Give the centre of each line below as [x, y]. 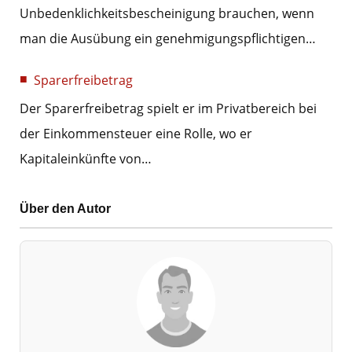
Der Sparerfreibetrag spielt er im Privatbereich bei [168, 109]
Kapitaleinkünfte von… [86, 159]
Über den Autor [65, 208]
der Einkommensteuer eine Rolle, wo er [136, 134]
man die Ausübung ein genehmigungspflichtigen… [168, 39]
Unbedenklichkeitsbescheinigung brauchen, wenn [167, 14]
